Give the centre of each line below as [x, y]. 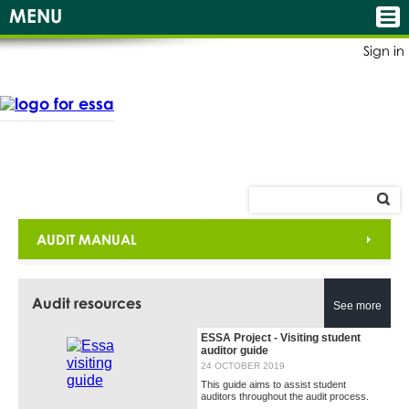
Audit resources [86, 303]
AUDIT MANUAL [86, 239]
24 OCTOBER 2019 [242, 366]
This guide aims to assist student [273, 385]
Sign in [384, 51]
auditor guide [234, 351]
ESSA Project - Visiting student [280, 338]
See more [358, 306]
